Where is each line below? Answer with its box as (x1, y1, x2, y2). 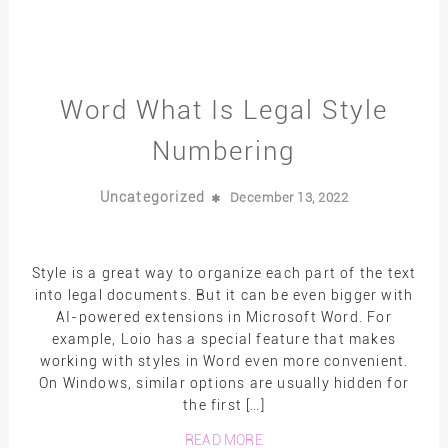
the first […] (183, 396, 265, 413)
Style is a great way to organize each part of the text (31, 264, 417, 281)
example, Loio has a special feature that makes (51, 330, 397, 347)
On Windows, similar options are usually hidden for (38, 374, 409, 391)
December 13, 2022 (229, 189, 349, 205)
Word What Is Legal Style (59, 94, 388, 125)
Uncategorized (99, 188, 210, 205)
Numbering (152, 135, 296, 166)
